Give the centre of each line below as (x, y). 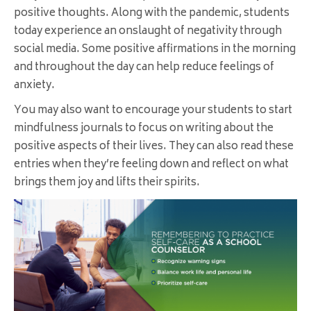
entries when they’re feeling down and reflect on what (151, 165)
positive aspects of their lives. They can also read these (154, 147)
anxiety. (34, 86)
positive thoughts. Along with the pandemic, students (152, 14)
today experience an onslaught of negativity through (148, 32)
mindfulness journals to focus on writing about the (144, 129)
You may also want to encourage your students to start (153, 111)
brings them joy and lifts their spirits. (107, 183)
